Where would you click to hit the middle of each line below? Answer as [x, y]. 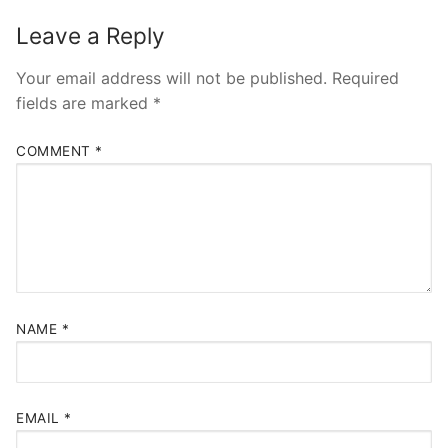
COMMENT [55, 151]
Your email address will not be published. [171, 77]
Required [365, 77]
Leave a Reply [90, 35]
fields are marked [84, 102]
